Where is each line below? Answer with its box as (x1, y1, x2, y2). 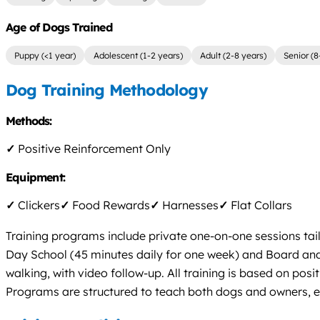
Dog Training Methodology (6, 80, 208, 101)
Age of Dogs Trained (6, 20, 112, 35)
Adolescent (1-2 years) (93, 50, 183, 61)
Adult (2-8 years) (199, 50, 266, 61)
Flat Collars (228, 197, 292, 212)
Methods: (6, 113, 55, 128)
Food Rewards (69, 197, 150, 212)
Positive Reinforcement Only (15, 141, 171, 156)
